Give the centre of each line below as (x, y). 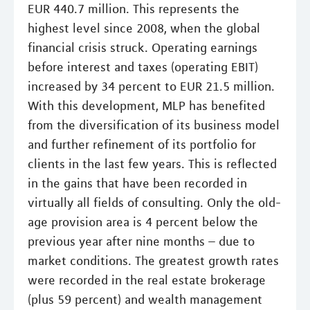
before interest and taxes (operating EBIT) (143, 67)
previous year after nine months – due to (141, 241)
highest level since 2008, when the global (144, 28)
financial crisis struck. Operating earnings (143, 47)
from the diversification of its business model (154, 125)
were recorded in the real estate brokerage (147, 280)
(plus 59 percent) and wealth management (145, 299)
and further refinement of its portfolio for (142, 144)
